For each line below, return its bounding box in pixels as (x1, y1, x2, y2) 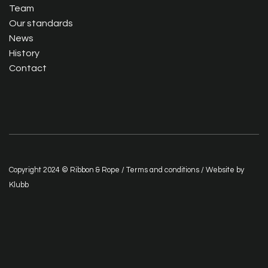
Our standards (9, 19, 73, 29)
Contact (9, 63, 47, 74)
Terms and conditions (126, 166, 199, 174)
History (9, 48, 39, 59)
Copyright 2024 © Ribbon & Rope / (9, 166, 126, 174)
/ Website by (199, 166, 244, 174)
